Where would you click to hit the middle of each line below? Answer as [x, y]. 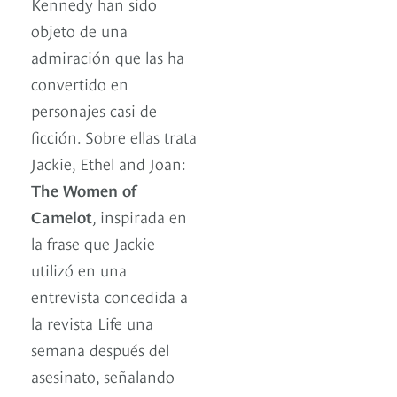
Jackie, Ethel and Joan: [109, 163]
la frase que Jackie [93, 243]
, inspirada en [140, 216]
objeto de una [79, 30]
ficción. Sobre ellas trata [114, 136]
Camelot [62, 216]
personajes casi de [94, 110]
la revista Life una [92, 323]
